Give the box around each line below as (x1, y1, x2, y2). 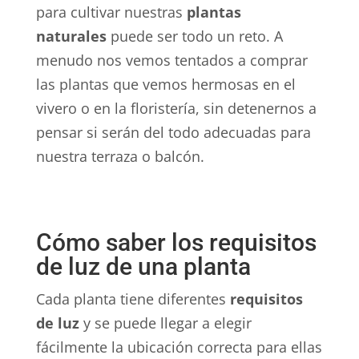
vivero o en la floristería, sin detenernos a (35, 99, 317, 119)
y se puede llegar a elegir (79, 313, 252, 333)
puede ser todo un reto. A (106, 26, 283, 46)
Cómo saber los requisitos (35, 228, 317, 257)
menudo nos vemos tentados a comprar (35, 50, 308, 71)
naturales (35, 26, 107, 46)
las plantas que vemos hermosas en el (35, 75, 296, 95)
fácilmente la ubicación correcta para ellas (35, 337, 322, 357)
